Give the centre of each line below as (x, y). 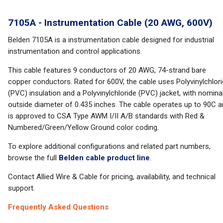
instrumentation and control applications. (75, 51)
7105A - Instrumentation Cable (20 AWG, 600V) (110, 23)
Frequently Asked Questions (58, 207)
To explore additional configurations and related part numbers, (109, 146)
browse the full (33, 158)
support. (21, 188)
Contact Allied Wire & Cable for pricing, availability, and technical (112, 177)
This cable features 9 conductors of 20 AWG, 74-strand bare (107, 70)
